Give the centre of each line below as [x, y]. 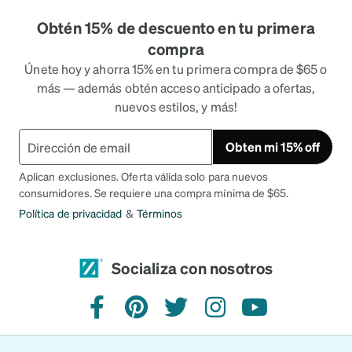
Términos [159, 213]
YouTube [279, 315]
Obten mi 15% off [272, 147]
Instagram [243, 315]
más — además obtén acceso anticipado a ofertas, [176, 88]
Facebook [125, 315]
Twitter [195, 315]
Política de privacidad [71, 213]
